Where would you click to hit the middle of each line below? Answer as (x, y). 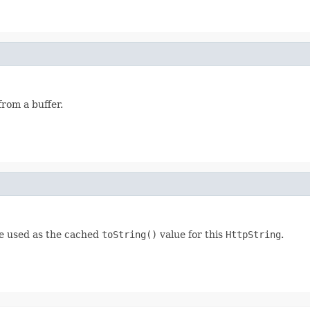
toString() (129, 234)
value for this (191, 234)
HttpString (253, 234)
